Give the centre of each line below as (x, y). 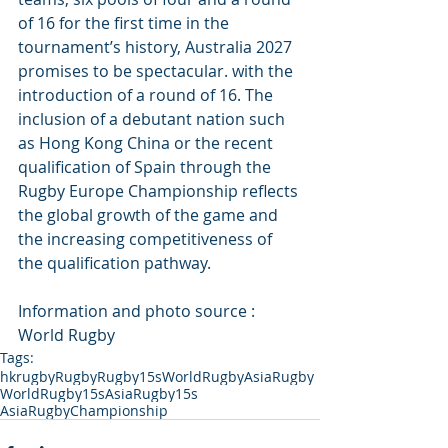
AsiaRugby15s (151, 394)
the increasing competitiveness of (147, 239)
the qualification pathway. (114, 263)
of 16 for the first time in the (125, 23)
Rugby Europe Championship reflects (160, 191)
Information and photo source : (138, 311)
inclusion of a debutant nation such (153, 119)
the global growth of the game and (150, 215)
